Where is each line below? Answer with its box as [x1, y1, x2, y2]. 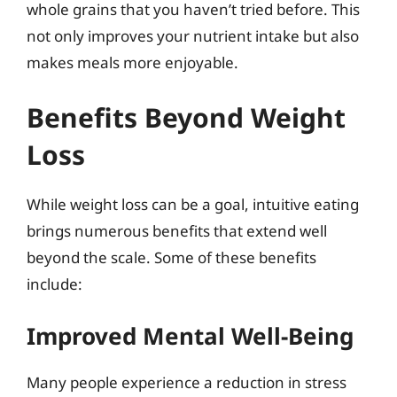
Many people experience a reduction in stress [27, 372, 346, 393]
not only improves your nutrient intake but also [27, 26, 359, 46]
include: [27, 273, 82, 294]
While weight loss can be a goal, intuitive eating [27, 193, 359, 214]
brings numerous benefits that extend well [27, 220, 327, 241]
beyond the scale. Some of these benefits [27, 246, 316, 268]
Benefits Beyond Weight [27, 98, 346, 136]
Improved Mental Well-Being [27, 320, 354, 352]
